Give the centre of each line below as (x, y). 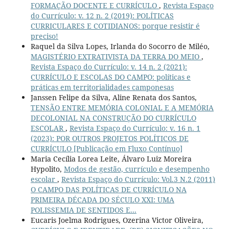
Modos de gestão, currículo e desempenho (136, 169)
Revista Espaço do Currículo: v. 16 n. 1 (135, 128)
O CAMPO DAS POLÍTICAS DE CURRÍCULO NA (108, 190)
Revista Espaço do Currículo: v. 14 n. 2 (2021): (109, 67)
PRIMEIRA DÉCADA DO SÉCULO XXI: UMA (102, 200)
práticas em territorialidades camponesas (102, 87)
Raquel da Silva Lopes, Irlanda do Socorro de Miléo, (120, 47)
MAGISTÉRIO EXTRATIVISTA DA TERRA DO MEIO (116, 57)
